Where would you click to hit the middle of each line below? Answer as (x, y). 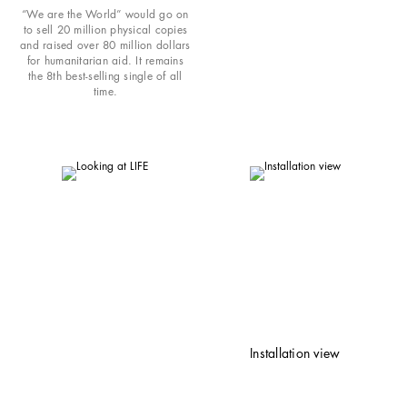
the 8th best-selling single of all (105, 75)
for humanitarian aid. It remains (105, 60)
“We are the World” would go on (105, 14)
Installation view (295, 353)
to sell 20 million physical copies (105, 29)
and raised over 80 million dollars (105, 45)
